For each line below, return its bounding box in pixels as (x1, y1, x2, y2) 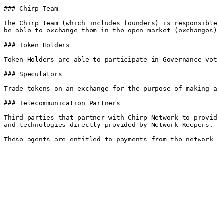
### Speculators (4, 70, 62, 77)
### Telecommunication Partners (4, 99, 120, 107)
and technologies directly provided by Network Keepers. (4, 121, 213, 128)
